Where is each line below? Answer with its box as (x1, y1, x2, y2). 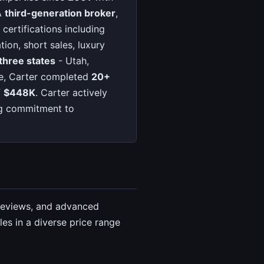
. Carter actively (35, 87, 107, 99)
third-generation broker (5, 7, 115, 19)
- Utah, (55, 55, 89, 67)
